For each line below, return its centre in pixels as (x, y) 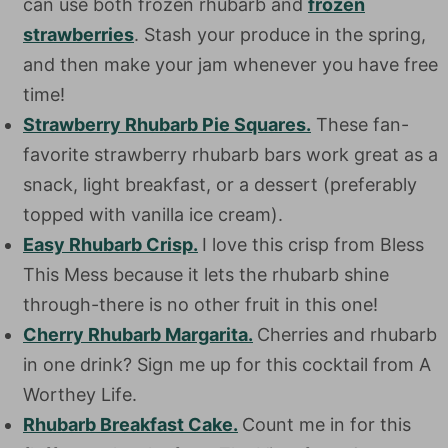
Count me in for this (326, 424)
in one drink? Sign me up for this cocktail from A (227, 364)
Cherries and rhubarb (347, 334)
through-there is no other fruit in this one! (200, 304)
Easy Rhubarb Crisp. (110, 244)
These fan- (360, 124)
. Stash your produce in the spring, (280, 34)
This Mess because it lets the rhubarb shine (206, 274)
